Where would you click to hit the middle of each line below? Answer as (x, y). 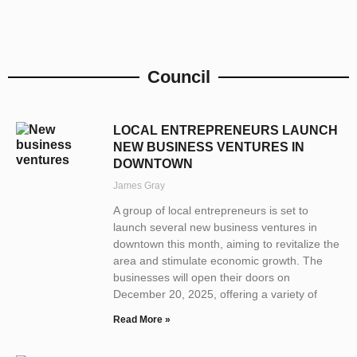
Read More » (142, 319)
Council (178, 76)
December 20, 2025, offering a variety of (215, 294)
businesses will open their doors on (202, 277)
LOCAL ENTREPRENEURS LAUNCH (226, 130)
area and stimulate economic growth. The (218, 260)
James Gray (139, 185)
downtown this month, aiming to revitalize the (226, 243)
